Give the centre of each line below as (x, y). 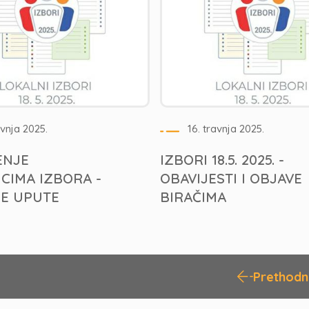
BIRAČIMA (193, 197)
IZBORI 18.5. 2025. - (222, 160)
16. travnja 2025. (226, 129)
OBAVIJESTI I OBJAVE (231, 178)
